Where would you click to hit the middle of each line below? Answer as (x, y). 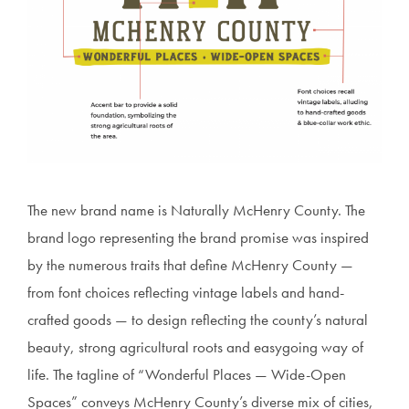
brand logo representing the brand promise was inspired (198, 238)
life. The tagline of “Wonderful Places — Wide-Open (187, 375)
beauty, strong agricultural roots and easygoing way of (195, 347)
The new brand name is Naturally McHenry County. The (196, 210)
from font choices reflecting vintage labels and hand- (186, 293)
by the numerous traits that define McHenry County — (190, 265)
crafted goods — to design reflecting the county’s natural (198, 320)
